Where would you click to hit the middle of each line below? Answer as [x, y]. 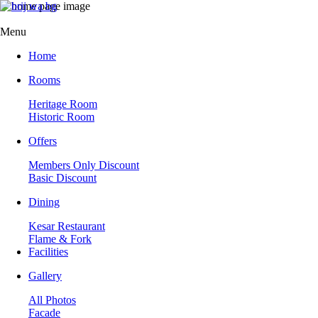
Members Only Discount [84, 165]
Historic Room [61, 117]
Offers [43, 141]
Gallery [45, 276]
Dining [44, 202]
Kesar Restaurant [67, 226]
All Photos [52, 300]
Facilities [48, 252]
